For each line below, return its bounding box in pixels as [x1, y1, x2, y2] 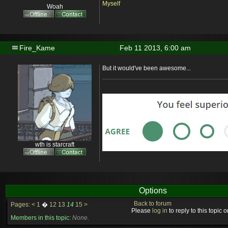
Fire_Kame [19, 44, 55, 52]
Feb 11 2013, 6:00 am [120, 44, 191, 52]
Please [131, 207, 152, 215]
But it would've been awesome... [102, 65, 191, 72]
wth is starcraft [35, 141, 74, 149]
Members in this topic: [11, 214, 71, 222]
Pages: [11, 201, 30, 209]
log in [152, 207, 167, 215]
